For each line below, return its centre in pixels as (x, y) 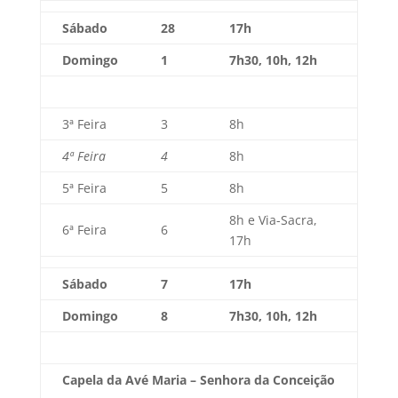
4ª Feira (84, 156)
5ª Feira (84, 188)
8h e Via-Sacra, (273, 220)
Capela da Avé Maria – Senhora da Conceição (198, 380)
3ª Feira (84, 124)
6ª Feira (84, 230)
